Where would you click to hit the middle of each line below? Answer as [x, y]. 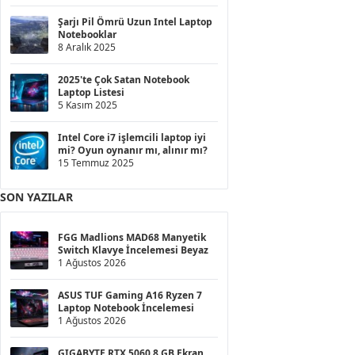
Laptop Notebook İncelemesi [127, 307]
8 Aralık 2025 [87, 47]
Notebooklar [88, 34]
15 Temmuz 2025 [96, 162]
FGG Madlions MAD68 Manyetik [132, 237]
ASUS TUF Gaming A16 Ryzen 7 [130, 295]
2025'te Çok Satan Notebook [124, 79]
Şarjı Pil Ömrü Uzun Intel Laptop [135, 21]
